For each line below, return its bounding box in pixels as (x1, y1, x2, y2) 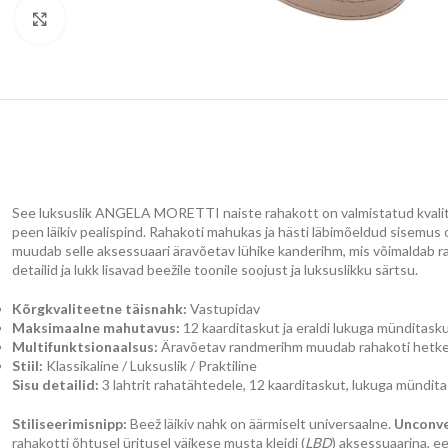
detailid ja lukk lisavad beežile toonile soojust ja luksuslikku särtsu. (12, 261, 418, 279)
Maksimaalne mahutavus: (12, 319, 180, 337)
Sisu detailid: (12, 376, 99, 394)
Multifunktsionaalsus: (12, 338, 158, 356)
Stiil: (12, 357, 43, 375)
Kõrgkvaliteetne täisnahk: (12, 300, 187, 318)
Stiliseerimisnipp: (12, 415, 127, 433)
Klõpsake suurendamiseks (65, 10, 222, 26)
